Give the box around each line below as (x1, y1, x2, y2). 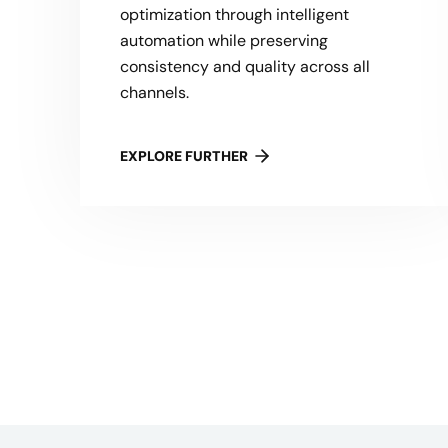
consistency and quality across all (120, 56, 370, 77)
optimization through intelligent (120, 4, 349, 25)
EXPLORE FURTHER (120, 147, 248, 165)
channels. (120, 82, 189, 103)
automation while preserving (120, 30, 328, 51)
